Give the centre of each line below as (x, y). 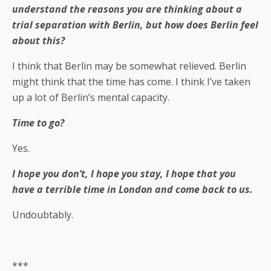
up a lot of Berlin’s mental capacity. (91, 98)
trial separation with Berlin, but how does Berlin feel (135, 25)
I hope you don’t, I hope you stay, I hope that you (124, 174)
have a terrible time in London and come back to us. (132, 190)
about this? (38, 41)
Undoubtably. (43, 215)
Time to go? (38, 123)
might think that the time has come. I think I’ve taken (131, 82)
